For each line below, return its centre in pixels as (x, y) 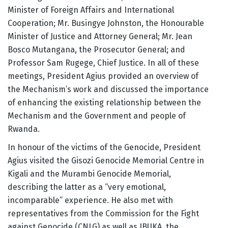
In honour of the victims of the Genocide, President (104, 148)
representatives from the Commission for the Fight (103, 214)
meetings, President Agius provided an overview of (103, 76)
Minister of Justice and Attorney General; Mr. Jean (100, 37)
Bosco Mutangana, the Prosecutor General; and (96, 50)
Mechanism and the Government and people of (97, 116)
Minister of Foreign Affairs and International (91, 10)
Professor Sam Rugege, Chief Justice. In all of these (103, 63)
